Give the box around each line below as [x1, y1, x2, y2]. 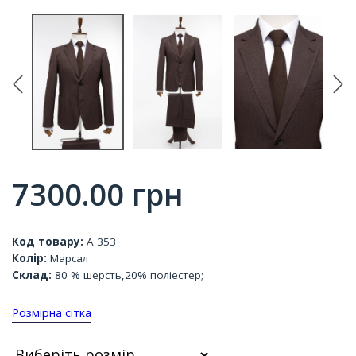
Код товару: [12, 234, 83, 249]
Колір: [12, 251, 47, 265]
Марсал [47, 251, 88, 265]
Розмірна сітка [12, 305, 91, 320]
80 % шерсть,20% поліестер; [52, 268, 203, 282]
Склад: [12, 268, 52, 282]
